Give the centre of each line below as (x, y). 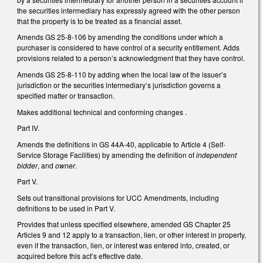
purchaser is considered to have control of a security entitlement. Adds (128, 48)
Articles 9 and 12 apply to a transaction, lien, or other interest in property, (131, 235)
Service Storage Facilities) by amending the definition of (107, 154)
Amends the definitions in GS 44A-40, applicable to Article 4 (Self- (121, 144)
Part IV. (28, 128)
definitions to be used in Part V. (66, 208)
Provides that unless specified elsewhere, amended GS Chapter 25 (124, 224)
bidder (27, 165)
